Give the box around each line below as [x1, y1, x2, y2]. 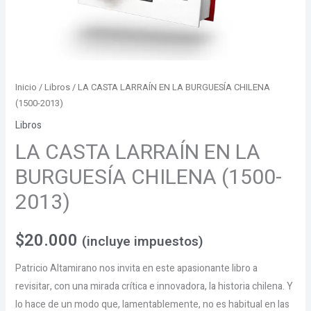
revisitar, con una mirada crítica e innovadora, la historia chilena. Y [15, 278, 293, 294]
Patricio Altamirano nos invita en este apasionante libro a [15, 260, 258, 276]
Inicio [15, 81, 37, 94]
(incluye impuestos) [81, 231, 203, 251]
